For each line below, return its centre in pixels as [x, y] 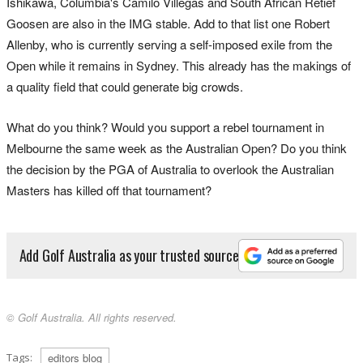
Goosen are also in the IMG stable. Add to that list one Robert [168, 23]
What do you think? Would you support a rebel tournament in [165, 126]
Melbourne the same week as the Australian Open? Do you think [177, 147]
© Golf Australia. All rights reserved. [92, 318]
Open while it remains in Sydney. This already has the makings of [179, 65]
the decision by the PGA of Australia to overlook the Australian [170, 169]
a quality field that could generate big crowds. [125, 86]
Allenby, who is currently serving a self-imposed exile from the [169, 44]
